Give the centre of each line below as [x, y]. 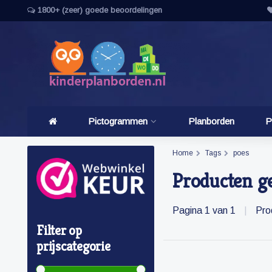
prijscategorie [73, 246]
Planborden [211, 121]
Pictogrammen [118, 121]
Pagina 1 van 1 [205, 211]
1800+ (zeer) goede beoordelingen [99, 10]
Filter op [59, 231]
